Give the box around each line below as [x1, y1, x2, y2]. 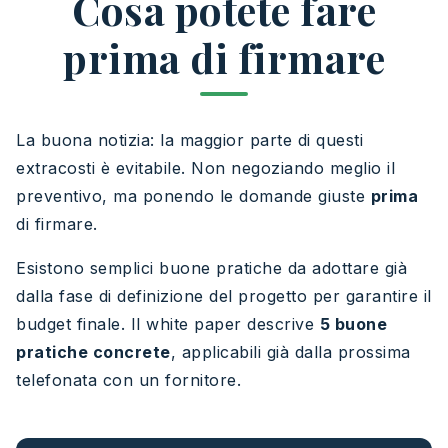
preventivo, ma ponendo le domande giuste [16, 185, 371, 206]
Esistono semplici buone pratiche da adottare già [16, 257, 407, 278]
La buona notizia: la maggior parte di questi [16, 129, 363, 150]
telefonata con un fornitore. [16, 369, 241, 390]
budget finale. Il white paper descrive [16, 313, 320, 334]
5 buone [319, 313, 387, 334]
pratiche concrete [16, 341, 171, 362]
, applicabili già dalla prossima [170, 341, 411, 362]
